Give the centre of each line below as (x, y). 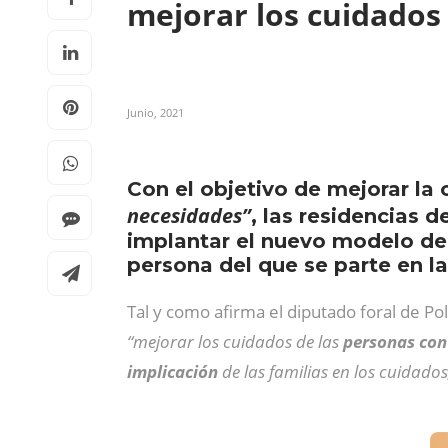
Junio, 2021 (155, 112)
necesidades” (189, 215)
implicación (172, 371)
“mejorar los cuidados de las (235, 341)
